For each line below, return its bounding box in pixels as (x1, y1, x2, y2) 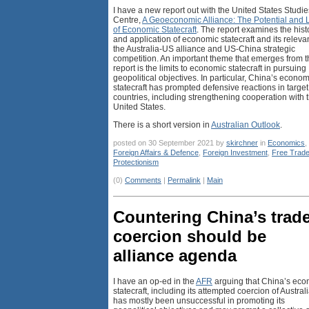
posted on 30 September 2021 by (113, 138, 226, 147)
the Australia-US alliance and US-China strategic (113, 43, 295, 54)
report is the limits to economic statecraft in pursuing (113, 63, 306, 73)
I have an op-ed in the (113, 276, 196, 286)
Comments (125, 175, 161, 184)
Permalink (168, 175, 201, 184)
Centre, (113, 14, 142, 25)
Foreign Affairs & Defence (113, 148, 199, 157)
